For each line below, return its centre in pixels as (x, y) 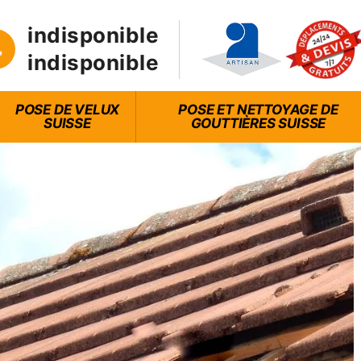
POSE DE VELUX (67, 109)
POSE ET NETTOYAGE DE (258, 109)
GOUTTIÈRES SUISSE (258, 123)
